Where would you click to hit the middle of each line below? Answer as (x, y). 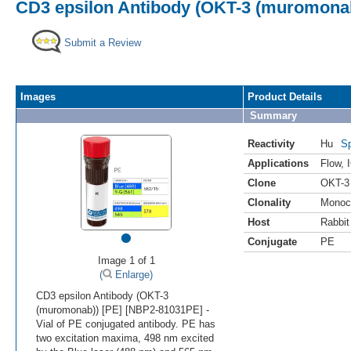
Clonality (269, 202)
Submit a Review (103, 42)
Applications (278, 163)
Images (38, 96)
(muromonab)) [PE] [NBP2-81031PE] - (123, 309)
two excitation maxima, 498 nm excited (125, 338)
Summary (273, 115)
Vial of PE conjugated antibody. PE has (126, 324)
